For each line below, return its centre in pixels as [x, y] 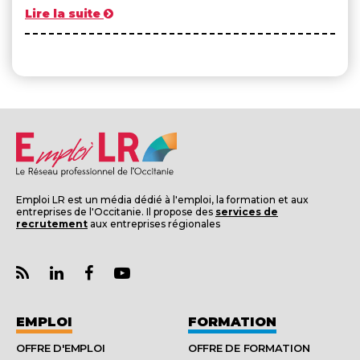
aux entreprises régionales [154, 223]
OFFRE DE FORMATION [249, 348]
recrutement [52, 223]
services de [247, 211]
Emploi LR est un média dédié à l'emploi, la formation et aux [162, 199]
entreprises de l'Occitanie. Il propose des [116, 211]
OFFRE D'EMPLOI [61, 348]
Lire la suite [63, 13]
